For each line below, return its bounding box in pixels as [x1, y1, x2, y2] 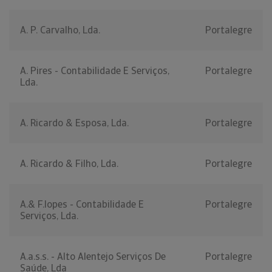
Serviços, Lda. [20, 209, 78, 223]
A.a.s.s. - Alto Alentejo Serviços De [20, 250, 166, 263]
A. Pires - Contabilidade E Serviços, [20, 64, 169, 78]
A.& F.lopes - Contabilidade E [20, 198, 144, 211]
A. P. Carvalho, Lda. [20, 24, 100, 37]
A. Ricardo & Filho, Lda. [20, 157, 118, 171]
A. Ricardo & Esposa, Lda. [20, 117, 129, 130]
